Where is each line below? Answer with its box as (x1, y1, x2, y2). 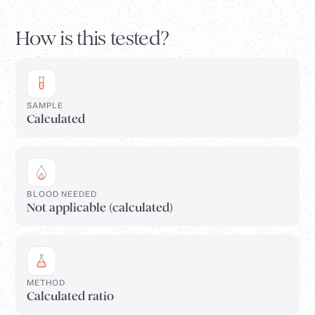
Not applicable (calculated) (27, 200, 173, 216)
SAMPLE (27, 100, 63, 111)
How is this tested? (15, 26, 169, 51)
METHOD (27, 277, 65, 288)
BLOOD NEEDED (27, 188, 97, 200)
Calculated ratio (27, 289, 114, 304)
